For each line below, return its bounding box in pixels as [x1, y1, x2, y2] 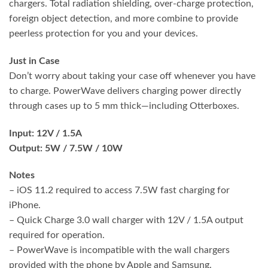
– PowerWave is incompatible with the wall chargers [9, 245, 230, 255]
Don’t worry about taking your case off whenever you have [9, 71, 255, 81]
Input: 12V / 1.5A [9, 128, 82, 138]
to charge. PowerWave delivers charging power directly [9, 86, 241, 96]
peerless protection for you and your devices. [9, 28, 198, 38]
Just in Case [9, 56, 60, 66]
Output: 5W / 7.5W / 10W [9, 143, 125, 153]
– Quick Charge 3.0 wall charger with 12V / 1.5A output [9, 215, 243, 226]
